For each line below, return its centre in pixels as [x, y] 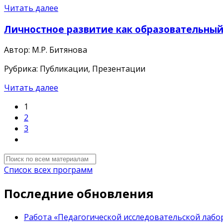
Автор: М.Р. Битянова [46, 50]
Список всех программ [48, 170]
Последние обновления [79, 194]
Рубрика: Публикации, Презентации [75, 69]
